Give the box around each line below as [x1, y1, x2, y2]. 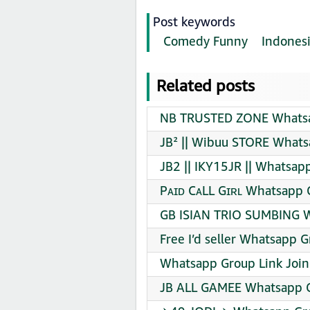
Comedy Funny [163, 33, 248, 51]
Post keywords [153, 13, 235, 32]
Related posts [156, 75, 255, 98]
